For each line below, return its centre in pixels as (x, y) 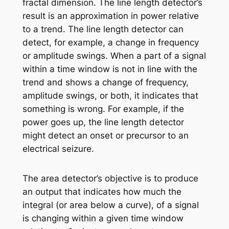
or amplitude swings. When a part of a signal (114, 55)
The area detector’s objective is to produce (110, 178)
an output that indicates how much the (102, 191)
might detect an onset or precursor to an (105, 135)
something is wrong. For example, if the (103, 109)
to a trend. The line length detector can (103, 29)
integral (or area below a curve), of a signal (110, 205)
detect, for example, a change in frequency (110, 42)
